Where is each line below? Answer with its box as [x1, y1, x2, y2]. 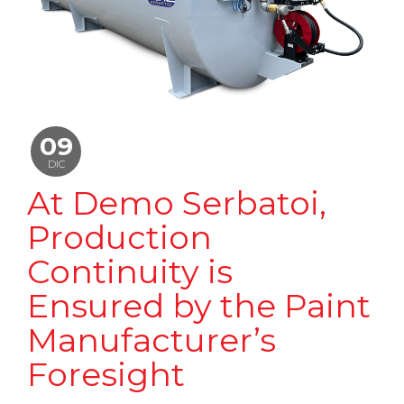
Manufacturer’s [27, 319, 276, 360]
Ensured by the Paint [27, 285, 371, 326]
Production [27, 216, 212, 257]
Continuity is [27, 251, 233, 291]
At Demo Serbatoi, [27, 182, 326, 223]
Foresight [27, 353, 185, 394]
